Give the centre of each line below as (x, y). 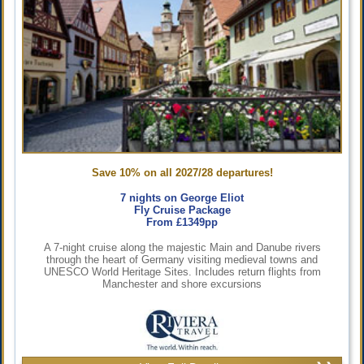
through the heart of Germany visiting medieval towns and (182, 259)
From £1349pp (182, 222)
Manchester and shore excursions (182, 284)
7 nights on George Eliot (182, 197)
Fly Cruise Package (182, 210)
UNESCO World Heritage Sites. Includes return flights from (182, 271)
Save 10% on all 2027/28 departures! (182, 172)
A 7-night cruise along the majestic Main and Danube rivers (182, 247)
